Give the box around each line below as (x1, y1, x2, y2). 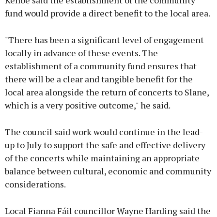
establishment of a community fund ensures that (5, 60, 197, 72)
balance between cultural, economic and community (5, 165, 211, 177)
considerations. (5, 178, 66, 190)
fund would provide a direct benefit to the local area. (5, 7, 210, 19)
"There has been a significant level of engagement (5, 34, 204, 46)
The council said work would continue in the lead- (5, 126, 203, 138)
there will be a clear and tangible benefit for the (5, 73, 193, 85)
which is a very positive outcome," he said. (5, 99, 170, 111)
